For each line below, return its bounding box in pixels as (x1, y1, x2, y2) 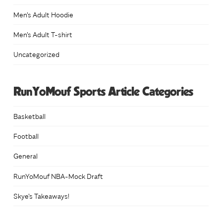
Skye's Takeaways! (13, 190, 69, 201)
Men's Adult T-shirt (13, 29, 72, 40)
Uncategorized (13, 49, 59, 59)
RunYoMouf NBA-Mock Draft (13, 170, 103, 181)
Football (13, 131, 39, 141)
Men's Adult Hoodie (13, 9, 73, 20)
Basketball (13, 111, 46, 121)
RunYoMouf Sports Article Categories (13, 86, 193, 98)
